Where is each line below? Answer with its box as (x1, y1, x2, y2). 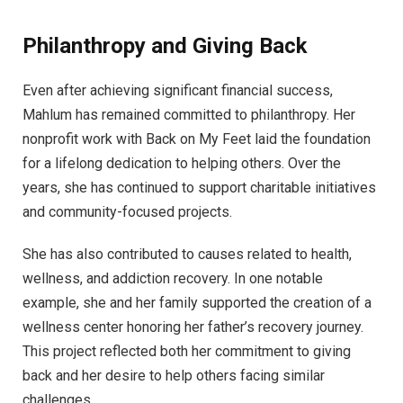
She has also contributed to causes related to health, (22, 246, 352, 264)
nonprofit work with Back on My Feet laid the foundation (22, 130, 371, 148)
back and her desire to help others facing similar (22, 367, 325, 385)
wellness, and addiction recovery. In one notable (22, 270, 323, 288)
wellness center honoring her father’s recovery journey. (22, 318, 363, 336)
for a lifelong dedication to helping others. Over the (22, 154, 341, 172)
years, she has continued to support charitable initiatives (22, 178, 376, 196)
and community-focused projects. (22, 202, 232, 220)
